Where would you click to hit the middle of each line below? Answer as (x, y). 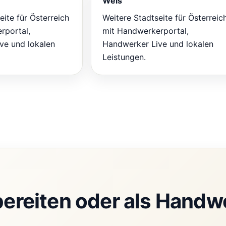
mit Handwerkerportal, (146, 31)
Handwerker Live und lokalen (158, 44)
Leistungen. (124, 57)
